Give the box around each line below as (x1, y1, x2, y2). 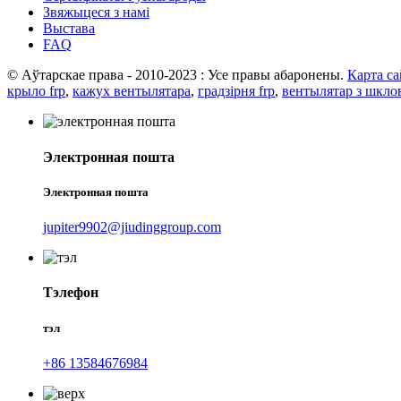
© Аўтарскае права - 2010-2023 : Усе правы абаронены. (7, 67, 344, 83)
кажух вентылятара (73, 83, 191, 99)
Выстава (43, 21, 95, 37)
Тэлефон (43, 285, 98, 301)
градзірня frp (198, 83, 275, 99)
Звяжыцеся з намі (43, 4, 149, 21)
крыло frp (7, 83, 65, 99)
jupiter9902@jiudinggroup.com (43, 219, 221, 235)
